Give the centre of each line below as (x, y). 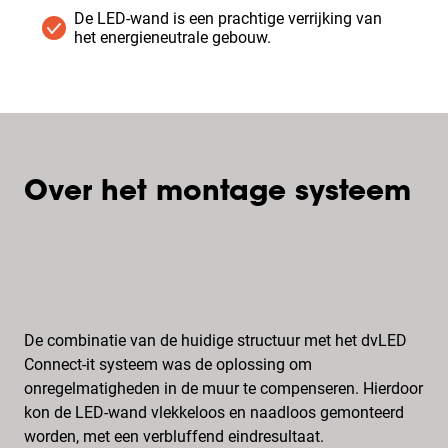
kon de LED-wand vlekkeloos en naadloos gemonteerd (214, 412)
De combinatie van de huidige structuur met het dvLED (215, 340)
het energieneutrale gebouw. (172, 37)
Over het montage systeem (217, 193)
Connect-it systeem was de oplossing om (168, 364)
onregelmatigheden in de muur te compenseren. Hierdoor (223, 388)
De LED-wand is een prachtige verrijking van (228, 18)
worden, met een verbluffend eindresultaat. (174, 436)
